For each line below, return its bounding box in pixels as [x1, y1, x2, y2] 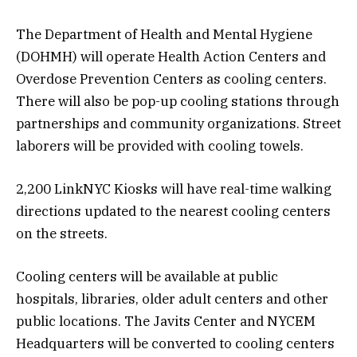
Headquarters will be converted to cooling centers [16, 334, 335, 352]
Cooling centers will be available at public [16, 267, 278, 285]
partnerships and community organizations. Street [16, 114, 341, 132]
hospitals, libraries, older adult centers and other [16, 289, 328, 308]
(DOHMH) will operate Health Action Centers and [16, 47, 326, 65]
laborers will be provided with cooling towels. [16, 136, 307, 155]
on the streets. [16, 224, 114, 242]
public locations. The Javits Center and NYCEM [16, 312, 316, 330]
